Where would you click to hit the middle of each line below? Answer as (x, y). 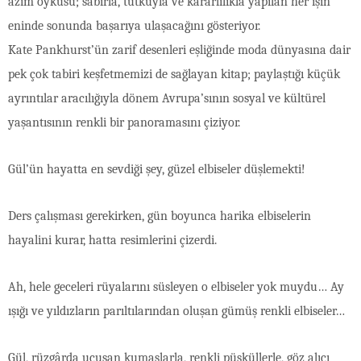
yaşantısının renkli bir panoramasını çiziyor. (124, 122)
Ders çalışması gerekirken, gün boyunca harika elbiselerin (160, 216)
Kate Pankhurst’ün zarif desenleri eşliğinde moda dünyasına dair (179, 50)
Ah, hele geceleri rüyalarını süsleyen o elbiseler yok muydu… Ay (176, 286)
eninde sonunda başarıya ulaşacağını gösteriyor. (134, 25)
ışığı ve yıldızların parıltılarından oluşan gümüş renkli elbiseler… (176, 311)
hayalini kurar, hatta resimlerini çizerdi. (112, 240)
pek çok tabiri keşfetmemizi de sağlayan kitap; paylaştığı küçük (174, 74)
